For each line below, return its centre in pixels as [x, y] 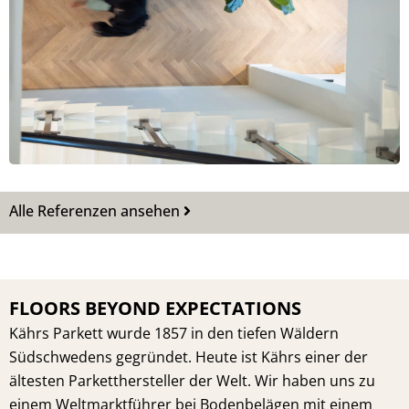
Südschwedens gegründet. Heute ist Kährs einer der [189, 357]
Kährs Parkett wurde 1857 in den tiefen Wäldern [174, 334]
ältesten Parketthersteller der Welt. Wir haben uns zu [192, 381]
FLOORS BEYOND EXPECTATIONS [155, 309]
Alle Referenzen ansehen [94, 211]
